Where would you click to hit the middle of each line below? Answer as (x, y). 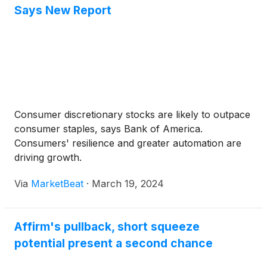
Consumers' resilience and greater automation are (128, 143)
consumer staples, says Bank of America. (108, 129)
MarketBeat (57, 184)
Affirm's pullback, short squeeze (107, 226)
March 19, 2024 (128, 184)
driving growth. (48, 157)
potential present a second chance (114, 243)
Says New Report (63, 10)
